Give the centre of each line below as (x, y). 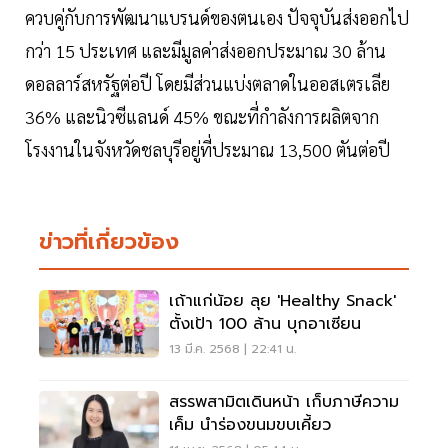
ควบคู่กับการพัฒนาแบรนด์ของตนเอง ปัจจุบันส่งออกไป (217, 18)
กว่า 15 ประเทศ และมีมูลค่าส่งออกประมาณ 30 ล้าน (205, 51)
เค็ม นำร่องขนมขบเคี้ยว (250, 425)
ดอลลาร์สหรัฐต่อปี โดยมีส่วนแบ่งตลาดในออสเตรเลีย (207, 84)
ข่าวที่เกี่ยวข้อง (109, 242)
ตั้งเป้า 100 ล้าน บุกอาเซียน (265, 324)
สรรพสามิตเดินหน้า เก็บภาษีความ (284, 402)
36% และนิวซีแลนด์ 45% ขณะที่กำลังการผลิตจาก (202, 117)
